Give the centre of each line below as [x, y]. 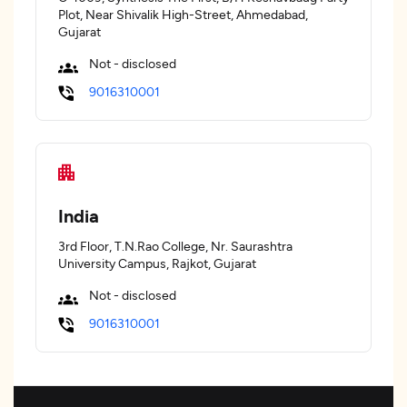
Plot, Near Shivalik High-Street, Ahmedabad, [183, 14]
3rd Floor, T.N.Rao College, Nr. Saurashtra [175, 246]
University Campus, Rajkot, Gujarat [157, 263]
